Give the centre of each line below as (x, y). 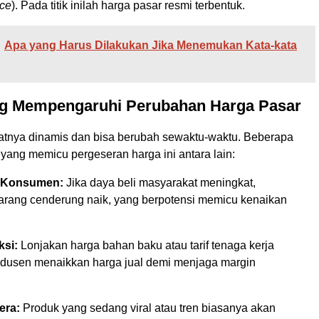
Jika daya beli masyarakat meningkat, (159, 183)
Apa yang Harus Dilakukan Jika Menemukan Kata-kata (151, 46)
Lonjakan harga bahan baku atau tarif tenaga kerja (146, 246)
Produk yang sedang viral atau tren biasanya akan (148, 308)
